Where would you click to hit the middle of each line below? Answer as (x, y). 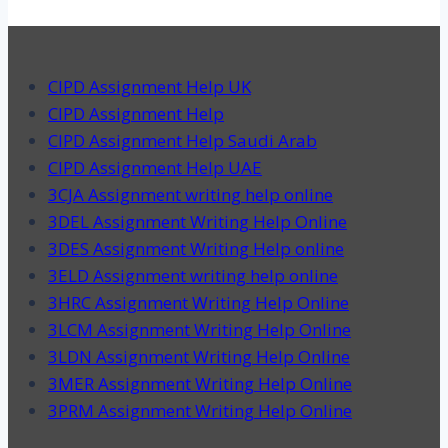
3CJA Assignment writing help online (190, 195)
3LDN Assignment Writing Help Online (199, 357)
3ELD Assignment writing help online (193, 276)
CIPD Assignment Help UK (149, 87)
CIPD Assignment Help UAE (155, 168)
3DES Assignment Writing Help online (196, 249)
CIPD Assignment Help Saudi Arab (182, 141)
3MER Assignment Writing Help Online (200, 384)
